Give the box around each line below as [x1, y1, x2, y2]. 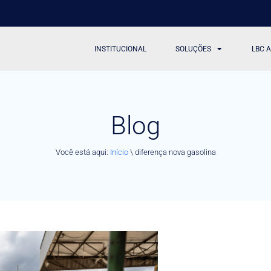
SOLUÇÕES [175, 44, 212, 53]
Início [109, 147, 128, 157]
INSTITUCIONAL [94, 44, 147, 53]
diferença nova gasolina [134, 147, 216, 157]
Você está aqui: [55, 147, 110, 157]
